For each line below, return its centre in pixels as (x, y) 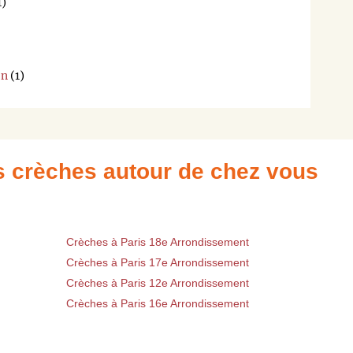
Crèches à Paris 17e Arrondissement (158, 262)
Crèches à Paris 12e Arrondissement (158, 282)
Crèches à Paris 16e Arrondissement (158, 303)
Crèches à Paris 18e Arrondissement (158, 242)
